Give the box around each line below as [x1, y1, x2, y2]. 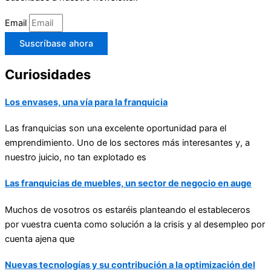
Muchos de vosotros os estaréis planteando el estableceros [5, 204, 250, 215]
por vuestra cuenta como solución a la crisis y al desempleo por [5, 218, 265, 230]
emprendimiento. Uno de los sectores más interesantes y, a [5, 137, 250, 148]
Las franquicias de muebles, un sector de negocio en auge [5, 178, 252, 189]
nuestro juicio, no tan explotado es [5, 151, 146, 163]
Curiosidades [5, 67, 91, 83]
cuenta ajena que [5, 233, 74, 244]
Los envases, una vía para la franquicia [5, 96, 168, 108]
